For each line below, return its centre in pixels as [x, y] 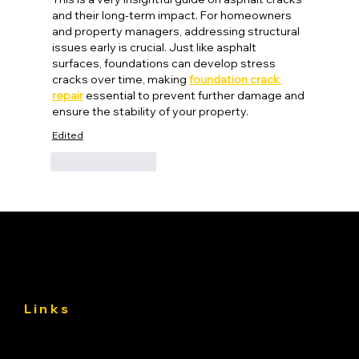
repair [67, 95]
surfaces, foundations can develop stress [165, 63]
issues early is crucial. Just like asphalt [155, 47]
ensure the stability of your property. [150, 111]
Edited [67, 135]
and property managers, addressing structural [177, 31]
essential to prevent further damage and [195, 95]
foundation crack [235, 79]
